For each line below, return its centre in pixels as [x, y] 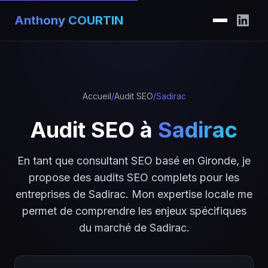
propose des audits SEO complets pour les [134, 177]
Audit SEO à [94, 130]
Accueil [97, 96]
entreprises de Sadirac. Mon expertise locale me [134, 194]
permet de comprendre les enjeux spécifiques [134, 211]
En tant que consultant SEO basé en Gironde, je [134, 161]
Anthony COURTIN [69, 20]
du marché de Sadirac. [134, 228]
